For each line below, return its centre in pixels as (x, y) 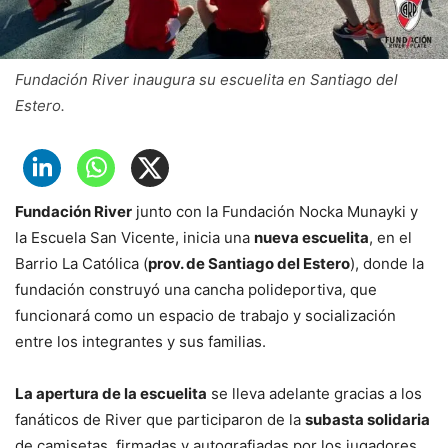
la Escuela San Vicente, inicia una (134, 237)
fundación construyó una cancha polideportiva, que (196, 289)
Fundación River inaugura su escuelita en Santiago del (206, 79)
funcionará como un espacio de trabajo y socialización (205, 315)
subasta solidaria (367, 419)
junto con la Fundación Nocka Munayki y (275, 211)
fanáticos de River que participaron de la (160, 419)
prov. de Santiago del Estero (249, 263)
